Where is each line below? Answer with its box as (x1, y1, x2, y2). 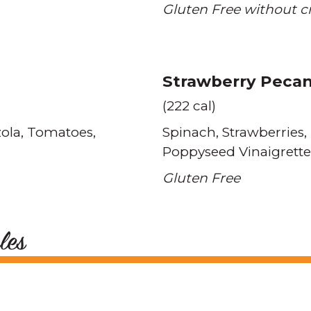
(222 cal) (162, 98, 216, 114)
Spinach (162, 124, 216, 140)
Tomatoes (27, 124, 93, 140)
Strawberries (222, 124, 304, 140)
